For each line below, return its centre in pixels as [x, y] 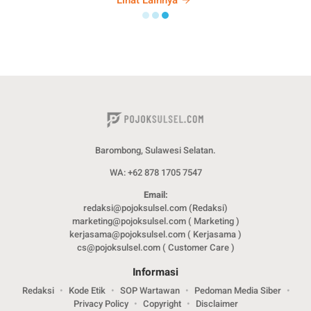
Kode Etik [87, 291]
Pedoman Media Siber [238, 291]
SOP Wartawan [150, 291]
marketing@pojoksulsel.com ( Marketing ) [155, 221]
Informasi [155, 272]
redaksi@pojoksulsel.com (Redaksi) [155, 208]
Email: [155, 195]
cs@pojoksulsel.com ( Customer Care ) [155, 248]
